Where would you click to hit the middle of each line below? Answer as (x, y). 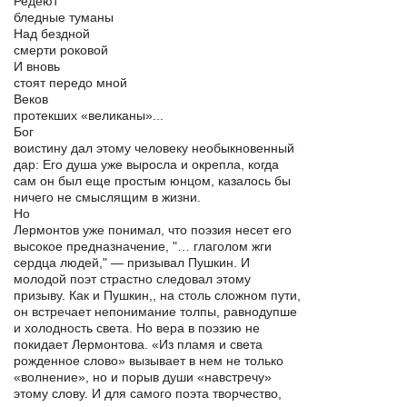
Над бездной (52, 33)
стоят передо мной (70, 82)
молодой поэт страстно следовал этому (132, 278)
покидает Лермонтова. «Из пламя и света (138, 344)
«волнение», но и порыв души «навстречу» (143, 377)
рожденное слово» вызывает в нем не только (149, 360)
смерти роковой (61, 50)
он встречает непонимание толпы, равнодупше (155, 311)
